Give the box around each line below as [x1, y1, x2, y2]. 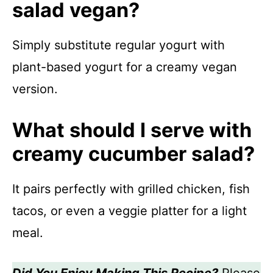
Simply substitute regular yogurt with [12, 37, 225, 52]
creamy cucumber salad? [12, 141, 255, 166]
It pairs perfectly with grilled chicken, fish [12, 181, 250, 196]
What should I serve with [12, 118, 252, 142]
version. [12, 81, 58, 96]
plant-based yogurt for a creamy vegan [12, 59, 237, 74]
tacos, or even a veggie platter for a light [12, 203, 247, 218]
